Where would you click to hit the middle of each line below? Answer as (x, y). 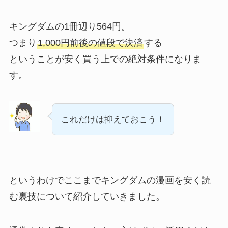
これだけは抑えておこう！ (113, 120)
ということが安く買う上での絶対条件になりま (105, 59)
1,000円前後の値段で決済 (90, 42)
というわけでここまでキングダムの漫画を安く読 (110, 180)
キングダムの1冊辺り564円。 (69, 26)
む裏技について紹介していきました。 (87, 197)
